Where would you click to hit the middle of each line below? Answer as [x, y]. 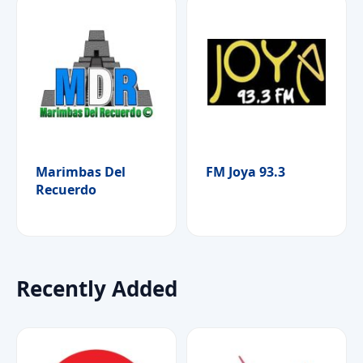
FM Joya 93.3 [246, 171]
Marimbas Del [81, 171]
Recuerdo [66, 189]
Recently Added [97, 289]
